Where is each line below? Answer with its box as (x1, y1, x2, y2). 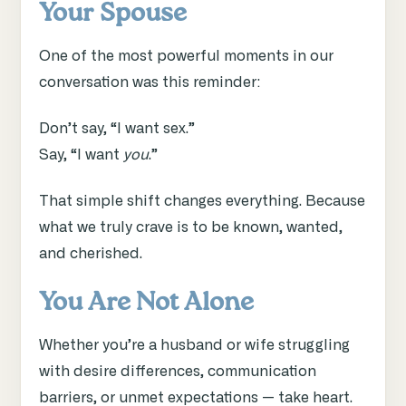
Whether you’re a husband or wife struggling (39, 337, 350, 353)
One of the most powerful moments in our (39, 49, 333, 64)
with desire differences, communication (39, 363, 316, 379)
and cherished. (39, 246, 142, 262)
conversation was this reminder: (39, 75, 260, 91)
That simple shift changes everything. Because (39, 194, 365, 209)
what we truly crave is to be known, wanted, (39, 220, 343, 236)
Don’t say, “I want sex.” (39, 121, 195, 137)
